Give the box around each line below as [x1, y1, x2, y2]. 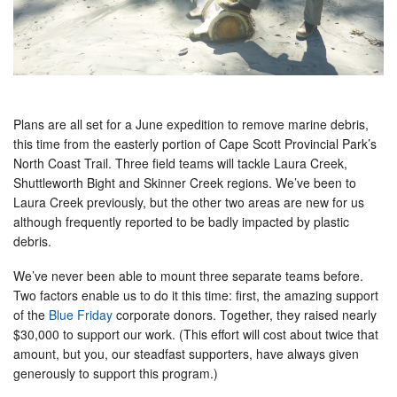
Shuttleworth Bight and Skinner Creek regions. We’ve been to [13, 174, 356, 192]
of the [13, 306, 49, 324]
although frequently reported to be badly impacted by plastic [13, 213, 349, 231]
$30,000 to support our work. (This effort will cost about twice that [13, 325, 378, 344]
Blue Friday [49, 306, 113, 324]
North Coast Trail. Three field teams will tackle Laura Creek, [13, 154, 347, 173]
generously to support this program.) [13, 364, 222, 383]
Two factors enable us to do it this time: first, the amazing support [13, 286, 378, 305]
